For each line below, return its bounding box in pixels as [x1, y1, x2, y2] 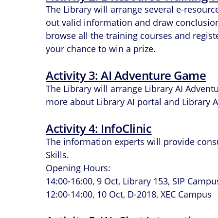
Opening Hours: [46, 162, 111, 174]
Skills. [46, 148, 70, 161]
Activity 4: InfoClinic [46, 120, 152, 136]
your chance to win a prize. [46, 42, 156, 54]
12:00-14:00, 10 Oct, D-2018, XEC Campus [46, 188, 212, 200]
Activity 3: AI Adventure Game [46, 67, 206, 83]
